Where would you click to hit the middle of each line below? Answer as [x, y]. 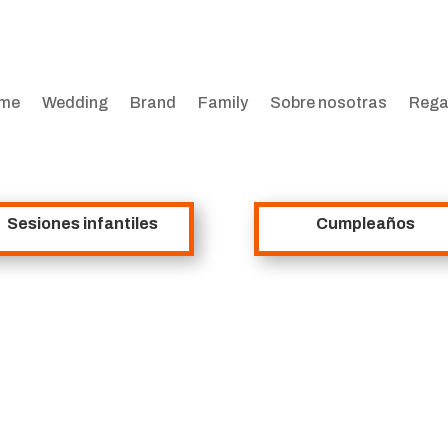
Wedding [74, 102]
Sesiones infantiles [82, 223]
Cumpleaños [366, 223]
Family [222, 102]
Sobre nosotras [328, 102]
